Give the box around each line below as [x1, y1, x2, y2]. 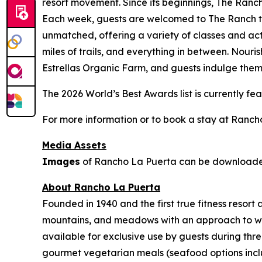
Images [42, 155, 80, 167]
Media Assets [42, 139, 106, 151]
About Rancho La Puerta [42, 181, 160, 193]
